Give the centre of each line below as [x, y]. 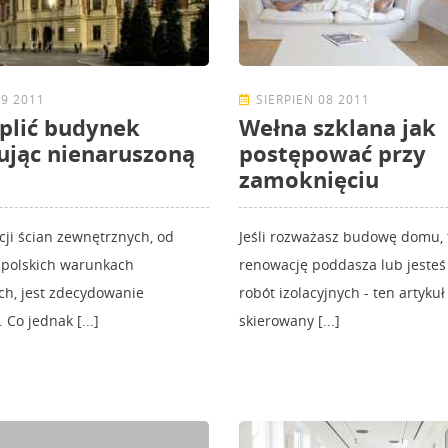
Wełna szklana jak [337, 127]
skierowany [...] [289, 321]
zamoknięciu [309, 179]
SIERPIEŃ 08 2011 [313, 100]
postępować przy [332, 153]
